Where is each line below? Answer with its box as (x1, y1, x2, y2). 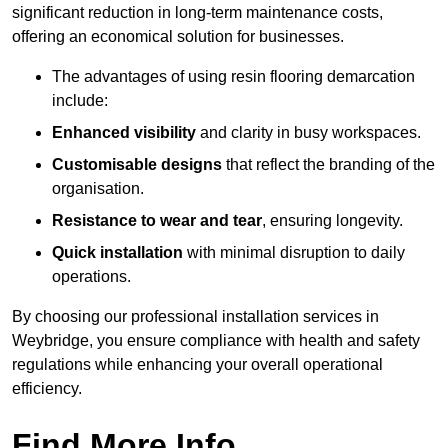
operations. (52, 268, 131, 286)
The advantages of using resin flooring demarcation (52, 68, 415, 86)
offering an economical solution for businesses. (12, 28, 344, 46)
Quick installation (52, 244, 183, 262)
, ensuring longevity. (262, 212, 403, 230)
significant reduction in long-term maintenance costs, (12, 4, 383, 22)
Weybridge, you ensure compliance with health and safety (12, 332, 420, 350)
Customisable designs (52, 156, 222, 174)
